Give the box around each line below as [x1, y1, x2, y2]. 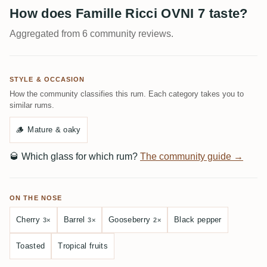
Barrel [63, 215, 85, 224]
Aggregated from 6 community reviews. [10, 29, 173, 39]
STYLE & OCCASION [10, 76, 85, 83]
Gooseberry [108, 215, 151, 224]
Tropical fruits [58, 241, 108, 250]
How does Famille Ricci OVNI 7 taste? [10, 6, 248, 21]
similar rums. [10, 101, 54, 110]
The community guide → [140, 151, 243, 162]
